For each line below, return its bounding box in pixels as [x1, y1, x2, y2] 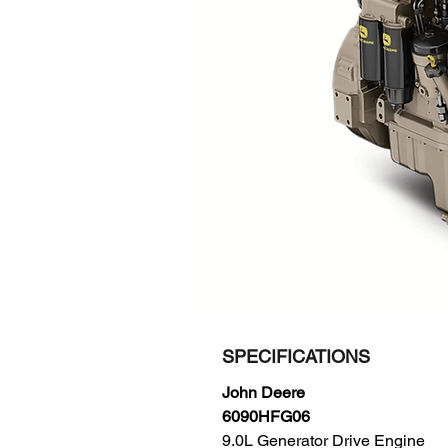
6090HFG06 [222, 407, 310, 426]
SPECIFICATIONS [222, 346, 370, 367]
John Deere [222, 383, 305, 402]
